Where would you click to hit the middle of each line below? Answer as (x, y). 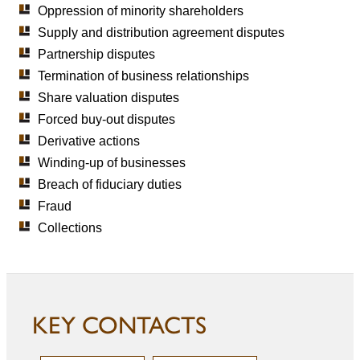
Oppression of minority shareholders (141, 10)
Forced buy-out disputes (107, 119)
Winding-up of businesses (112, 162)
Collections (70, 227)
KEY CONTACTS (119, 325)
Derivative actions (89, 141)
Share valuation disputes (109, 97)
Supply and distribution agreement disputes (162, 32)
